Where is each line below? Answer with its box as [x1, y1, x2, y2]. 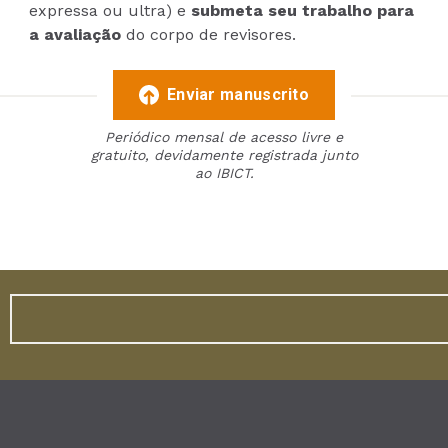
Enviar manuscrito [166, 84, 310, 104]
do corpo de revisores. [121, 24, 297, 44]
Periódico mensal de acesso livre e [105, 128, 343, 145]
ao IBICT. [194, 164, 254, 181]
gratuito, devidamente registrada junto [90, 146, 358, 163]
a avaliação [29, 24, 122, 44]
